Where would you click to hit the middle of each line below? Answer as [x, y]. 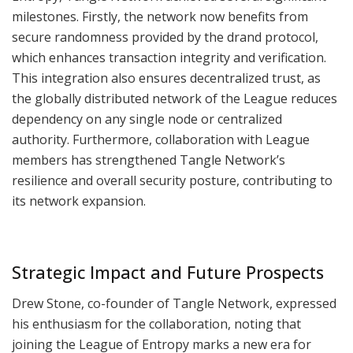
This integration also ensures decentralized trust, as [166, 78]
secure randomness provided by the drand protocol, [165, 37]
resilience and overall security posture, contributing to [172, 180]
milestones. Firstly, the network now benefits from [160, 16]
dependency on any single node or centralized [147, 119]
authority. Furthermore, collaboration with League [161, 139]
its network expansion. [79, 201]
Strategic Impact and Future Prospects [168, 273]
